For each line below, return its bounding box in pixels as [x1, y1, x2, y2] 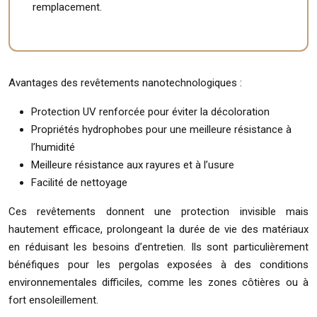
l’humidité [31, 140, 75, 154]
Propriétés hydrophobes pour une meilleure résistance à [31, 122, 292, 136]
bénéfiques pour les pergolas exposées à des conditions [8, 258, 309, 271]
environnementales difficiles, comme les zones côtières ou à [8, 275, 309, 289]
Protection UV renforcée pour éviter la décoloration [31, 105, 270, 118]
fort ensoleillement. [8, 293, 98, 306]
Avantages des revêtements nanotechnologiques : [8, 76, 242, 89]
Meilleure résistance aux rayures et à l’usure [31, 158, 234, 171]
